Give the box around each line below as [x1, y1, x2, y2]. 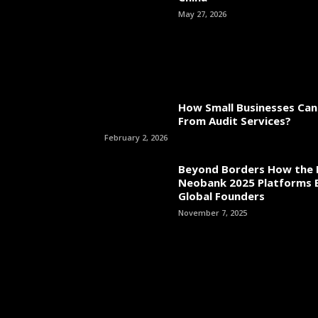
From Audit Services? [178, 114, 291, 128]
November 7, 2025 [178, 207, 247, 218]
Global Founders [178, 189, 265, 203]
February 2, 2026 [104, 132, 168, 143]
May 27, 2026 [178, 9, 226, 19]
